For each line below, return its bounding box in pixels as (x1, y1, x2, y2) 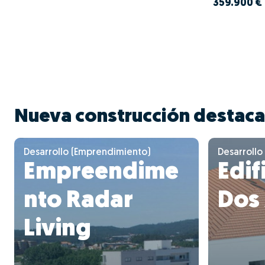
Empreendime (24, 160, 179, 185)
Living (24, 217, 91, 241)
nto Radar (24, 189, 133, 213)
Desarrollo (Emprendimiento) (24, 147, 151, 157)
